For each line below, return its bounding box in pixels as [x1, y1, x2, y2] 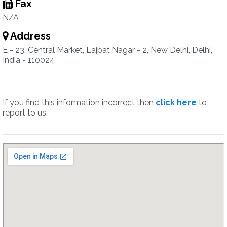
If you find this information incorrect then [3, 98, 156, 107]
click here [156, 98, 197, 107]
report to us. [3, 108, 48, 118]
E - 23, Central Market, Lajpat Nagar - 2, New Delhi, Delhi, [3, 45, 212, 55]
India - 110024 [3, 55, 55, 65]
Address [8, 30, 51, 42]
